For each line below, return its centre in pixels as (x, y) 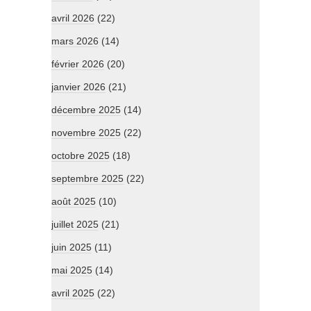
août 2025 (74, 202)
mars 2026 (75, 41)
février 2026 (78, 64)
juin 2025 (72, 247)
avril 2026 (73, 18)
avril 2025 (73, 293)
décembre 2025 (86, 110)
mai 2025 (72, 270)
